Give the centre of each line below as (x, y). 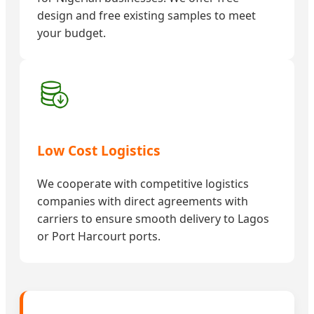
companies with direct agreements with (143, 201)
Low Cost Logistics (99, 150)
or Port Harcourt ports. (99, 236)
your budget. (71, 33)
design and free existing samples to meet (146, 15)
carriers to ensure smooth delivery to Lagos (153, 218)
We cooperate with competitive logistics (143, 183)
